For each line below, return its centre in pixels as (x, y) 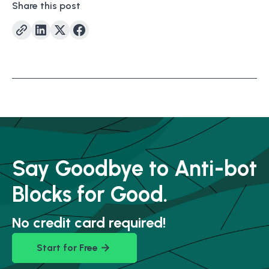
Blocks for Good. (90, 194)
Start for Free (67, 248)
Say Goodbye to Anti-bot (134, 168)
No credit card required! (89, 222)
